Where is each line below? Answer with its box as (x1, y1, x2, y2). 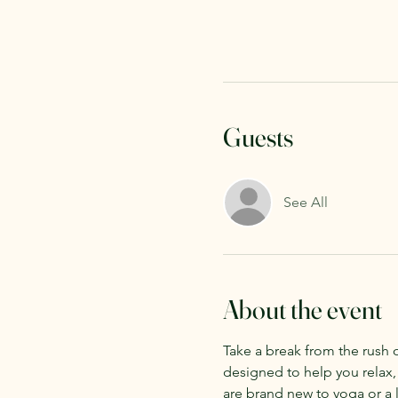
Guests (222, 121, 293, 154)
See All (283, 194, 328, 211)
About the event (222, 293, 382, 326)
